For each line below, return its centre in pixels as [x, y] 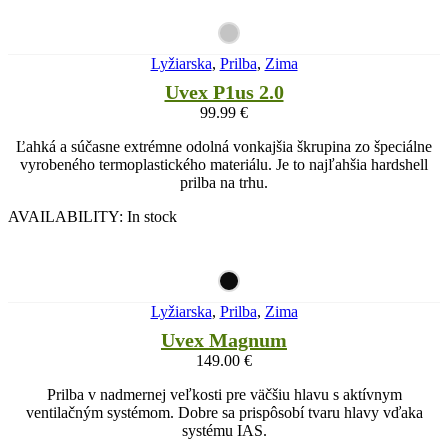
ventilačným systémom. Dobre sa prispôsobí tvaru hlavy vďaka [224, 412]
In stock [152, 216]
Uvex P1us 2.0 [224, 91]
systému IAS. [224, 430]
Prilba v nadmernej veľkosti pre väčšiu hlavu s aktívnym [224, 394]
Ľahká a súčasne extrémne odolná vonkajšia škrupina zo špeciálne [224, 146]
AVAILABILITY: [67, 216]
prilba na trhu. [224, 182]
